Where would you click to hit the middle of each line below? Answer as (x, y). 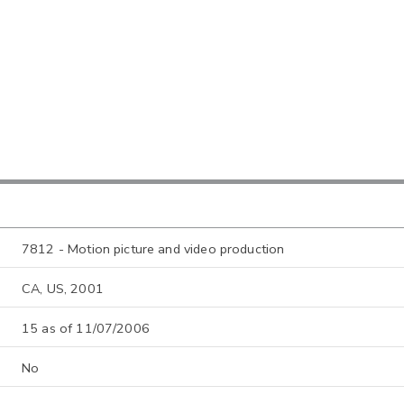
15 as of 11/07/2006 (86, 328)
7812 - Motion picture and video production (153, 248)
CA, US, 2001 (63, 288)
